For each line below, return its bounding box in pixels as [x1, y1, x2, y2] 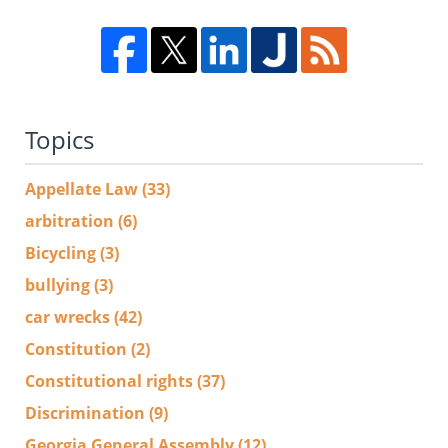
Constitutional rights [25, 369, 197, 392]
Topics [25, 122, 94, 156]
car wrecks [25, 305, 114, 328]
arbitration [25, 209, 118, 232]
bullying [25, 273, 94, 296]
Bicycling [25, 241, 100, 264]
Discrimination [25, 401, 149, 424]
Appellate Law [25, 177, 142, 200]
